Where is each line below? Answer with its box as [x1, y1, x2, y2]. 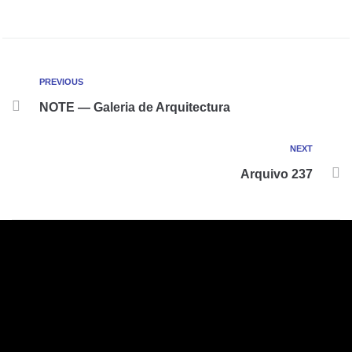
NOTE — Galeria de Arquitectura [39, 101, 230, 114]
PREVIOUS [39, 77, 83, 86]
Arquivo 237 [240, 167, 313, 181]
